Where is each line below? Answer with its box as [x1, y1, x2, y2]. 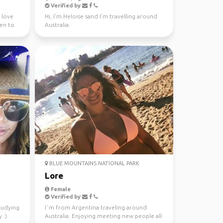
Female [49, 186, 71, 192]
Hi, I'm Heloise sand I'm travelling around [44, 13, 157, 19]
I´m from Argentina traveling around [44, 204, 147, 211]
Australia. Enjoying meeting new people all [44, 213, 162, 219]
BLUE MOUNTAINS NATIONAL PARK [47, 160, 139, 166]
